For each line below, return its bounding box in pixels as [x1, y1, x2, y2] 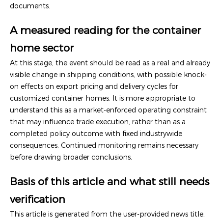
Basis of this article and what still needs [10, 175, 209, 188]
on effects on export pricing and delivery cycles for [10, 82, 178, 91]
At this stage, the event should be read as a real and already [10, 58, 210, 67]
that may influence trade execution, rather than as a [10, 117, 186, 126]
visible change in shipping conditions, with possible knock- [10, 70, 207, 79]
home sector [10, 41, 74, 54]
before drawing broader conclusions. [10, 152, 132, 162]
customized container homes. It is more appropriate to [10, 93, 195, 103]
